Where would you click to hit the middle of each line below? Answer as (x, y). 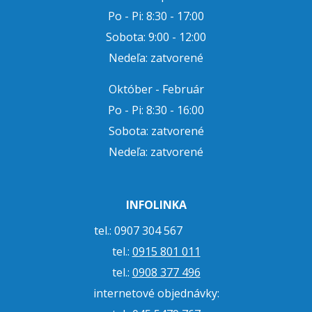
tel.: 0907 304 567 (156, 231)
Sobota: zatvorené (156, 131)
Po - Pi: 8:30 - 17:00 (156, 16)
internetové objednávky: (156, 293)
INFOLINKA (156, 205)
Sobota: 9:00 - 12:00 (156, 37)
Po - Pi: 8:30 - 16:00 (156, 110)
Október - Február (156, 89)
